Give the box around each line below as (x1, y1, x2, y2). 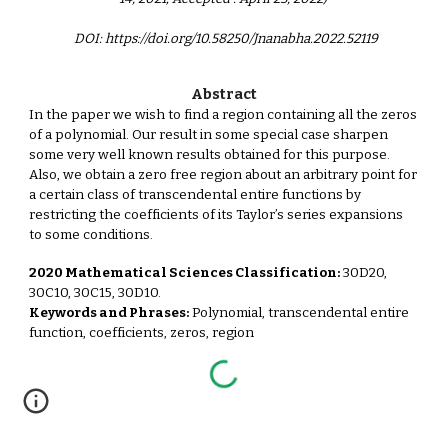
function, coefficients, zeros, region (29, 325, 255, 341)
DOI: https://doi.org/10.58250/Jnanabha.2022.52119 (73, 31, 378, 47)
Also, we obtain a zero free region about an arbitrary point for (29, 167, 418, 183)
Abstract (191, 85, 257, 103)
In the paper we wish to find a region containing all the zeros (29, 107, 418, 123)
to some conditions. (29, 227, 157, 243)
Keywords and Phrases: (29, 305, 190, 321)
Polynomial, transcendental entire (189, 305, 410, 321)
